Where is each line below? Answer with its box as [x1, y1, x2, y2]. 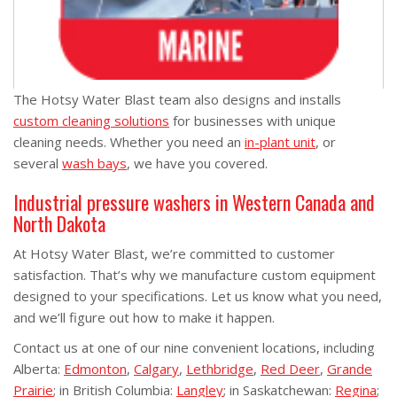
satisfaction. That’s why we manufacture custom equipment [13, 266, 376, 284]
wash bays [62, 154, 127, 172]
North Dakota [13, 209, 105, 237]
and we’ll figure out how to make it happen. [13, 308, 275, 326]
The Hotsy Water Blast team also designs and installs [13, 90, 341, 108]
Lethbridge [186, 360, 253, 378]
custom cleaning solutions [13, 112, 169, 129]
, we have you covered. [127, 154, 268, 172]
